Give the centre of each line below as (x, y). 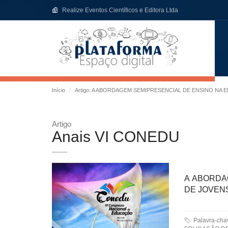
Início (59, 90)
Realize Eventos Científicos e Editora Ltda (120, 10)
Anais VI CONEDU (116, 137)
